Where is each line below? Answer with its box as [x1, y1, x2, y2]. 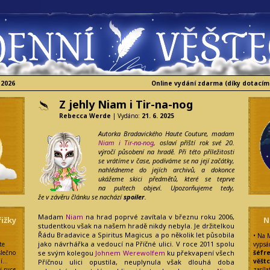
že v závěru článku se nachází [38, 192, 124, 201]
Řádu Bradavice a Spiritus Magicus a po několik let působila [38, 230, 234, 239]
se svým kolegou [38, 248, 96, 257]
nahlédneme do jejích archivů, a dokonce [98, 165, 234, 174]
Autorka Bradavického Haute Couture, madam [98, 129, 234, 138]
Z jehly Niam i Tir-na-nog [59, 97, 193, 111]
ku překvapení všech [165, 248, 235, 257]
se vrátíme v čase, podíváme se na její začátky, [98, 156, 234, 165]
